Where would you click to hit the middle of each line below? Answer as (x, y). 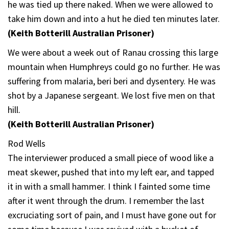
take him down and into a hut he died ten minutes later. (114, 18)
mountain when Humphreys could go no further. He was (114, 66)
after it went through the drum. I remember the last (106, 200)
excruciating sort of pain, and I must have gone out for (112, 215)
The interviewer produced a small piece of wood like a (111, 157)
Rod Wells (27, 143)
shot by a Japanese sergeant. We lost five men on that (111, 95)
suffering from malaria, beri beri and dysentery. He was (112, 81)
